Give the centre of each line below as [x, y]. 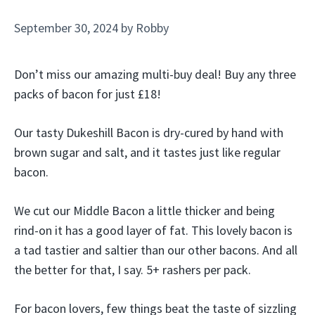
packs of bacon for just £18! [88, 94]
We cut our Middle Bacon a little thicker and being [144, 211]
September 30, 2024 [66, 28]
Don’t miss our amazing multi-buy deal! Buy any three [155, 74]
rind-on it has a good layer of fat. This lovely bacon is [153, 230]
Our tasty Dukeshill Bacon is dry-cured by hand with [149, 133]
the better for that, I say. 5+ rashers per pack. [133, 270]
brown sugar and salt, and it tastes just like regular [147, 152]
